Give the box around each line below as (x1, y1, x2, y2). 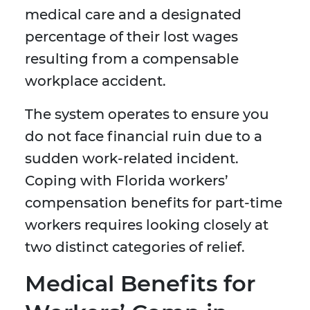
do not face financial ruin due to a (25, 128, 262, 145)
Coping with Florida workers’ (25, 172, 228, 190)
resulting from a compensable (25, 51, 239, 68)
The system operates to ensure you (25, 106, 269, 123)
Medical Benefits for (25, 270, 255, 298)
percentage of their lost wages (25, 28, 238, 46)
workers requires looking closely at (25, 217, 268, 234)
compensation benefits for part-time (25, 194, 282, 212)
